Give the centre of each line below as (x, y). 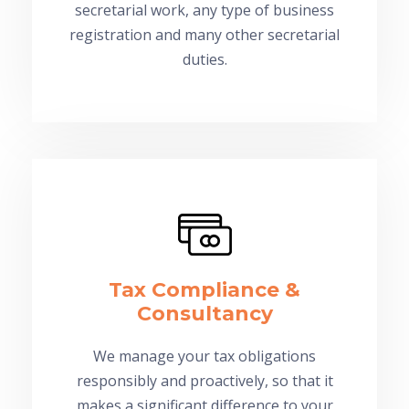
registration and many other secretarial (204, 34)
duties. (204, 59)
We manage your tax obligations (204, 356)
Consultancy (204, 313)
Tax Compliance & (204, 289)
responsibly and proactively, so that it (204, 380)
